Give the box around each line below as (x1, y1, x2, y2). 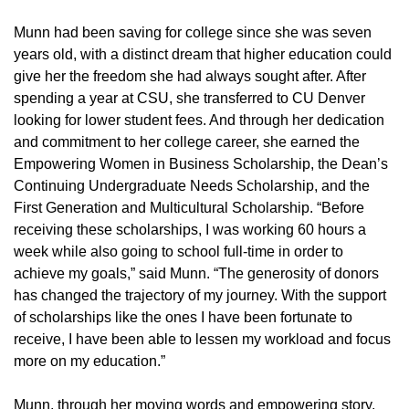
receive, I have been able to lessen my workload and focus (14, 330, 391, 347)
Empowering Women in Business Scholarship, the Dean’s (14, 155, 388, 172)
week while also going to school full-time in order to (14, 243, 343, 259)
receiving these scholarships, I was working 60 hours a (14, 221, 366, 237)
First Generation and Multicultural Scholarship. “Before (14, 199, 364, 215)
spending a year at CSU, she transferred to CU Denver (14, 89, 365, 106)
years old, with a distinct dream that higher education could (14, 46, 392, 62)
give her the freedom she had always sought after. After (14, 68, 366, 84)
